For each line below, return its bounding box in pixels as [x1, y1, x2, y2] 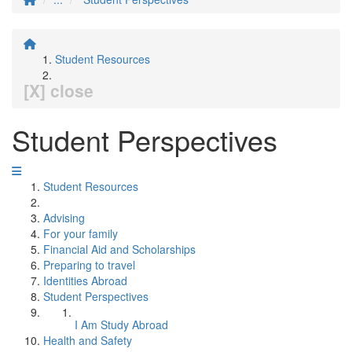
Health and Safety [43, 332, 132, 348]
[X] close [24, 79, 93, 102]
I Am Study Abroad [75, 317, 168, 332]
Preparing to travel [43, 257, 135, 273]
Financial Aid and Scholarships [43, 241, 196, 257]
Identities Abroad [43, 273, 127, 288]
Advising [43, 210, 85, 225]
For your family [43, 225, 118, 241]
